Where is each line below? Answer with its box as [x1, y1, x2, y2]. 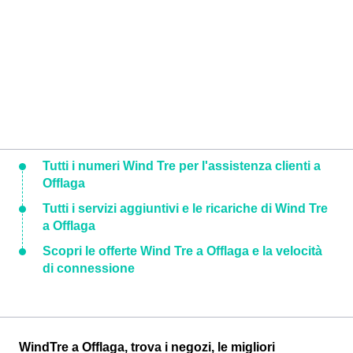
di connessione [43, 261, 135, 275]
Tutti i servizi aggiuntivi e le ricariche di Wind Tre [43, 201, 328, 215]
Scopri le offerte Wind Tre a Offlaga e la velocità [43, 243, 322, 258]
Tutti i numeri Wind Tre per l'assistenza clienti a [43, 158, 321, 173]
